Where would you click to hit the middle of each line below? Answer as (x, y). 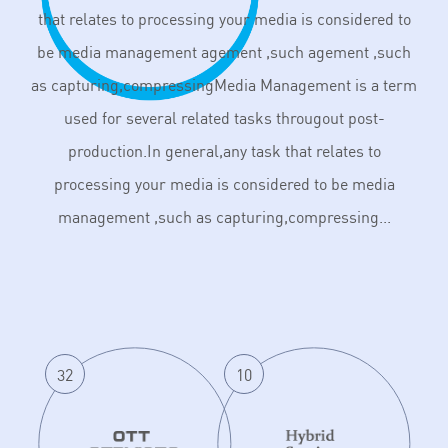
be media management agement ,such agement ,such (224, 52)
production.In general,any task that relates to (224, 151)
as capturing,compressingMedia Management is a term (224, 85)
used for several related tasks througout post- (224, 118)
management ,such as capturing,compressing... (224, 217)
